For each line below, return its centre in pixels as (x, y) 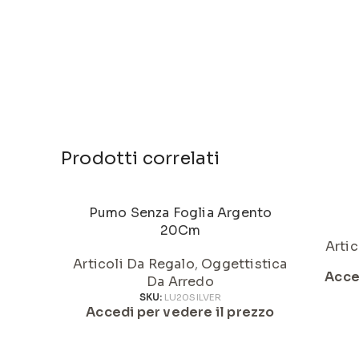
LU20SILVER (193, 297)
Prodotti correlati (141, 158)
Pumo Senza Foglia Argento (180, 213)
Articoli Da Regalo (134, 264)
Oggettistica (244, 264)
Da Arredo (180, 282)
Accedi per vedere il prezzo (180, 312)
